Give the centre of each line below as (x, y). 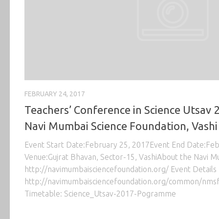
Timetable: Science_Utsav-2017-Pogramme (100, 194)
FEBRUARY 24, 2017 (55, 94)
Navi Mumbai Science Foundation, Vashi (121, 126)
